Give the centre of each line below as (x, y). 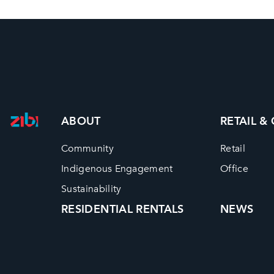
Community (87, 148)
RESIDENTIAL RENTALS (123, 209)
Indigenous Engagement (117, 168)
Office (234, 168)
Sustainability (91, 189)
